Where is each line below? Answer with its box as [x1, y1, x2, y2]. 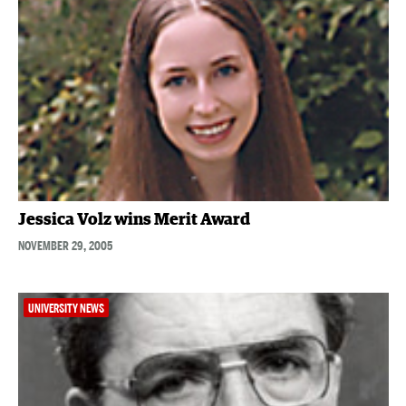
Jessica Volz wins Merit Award [17, 212, 250, 229]
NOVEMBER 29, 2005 [17, 237, 112, 255]
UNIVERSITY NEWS [27, 302, 104, 316]
